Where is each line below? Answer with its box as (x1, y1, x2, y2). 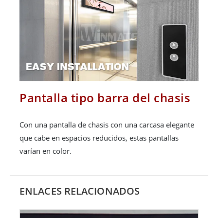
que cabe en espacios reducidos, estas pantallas (19, 133, 179, 143)
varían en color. (19, 146, 72, 156)
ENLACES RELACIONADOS (19, 184, 140, 198)
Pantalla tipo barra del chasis (19, 90, 190, 106)
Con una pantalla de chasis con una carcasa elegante (19, 120, 194, 130)
